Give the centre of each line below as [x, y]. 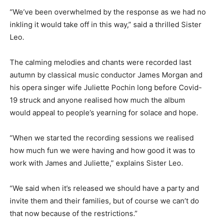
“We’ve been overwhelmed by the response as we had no [108, 12]
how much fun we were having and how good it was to [102, 151]
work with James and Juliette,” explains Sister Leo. [96, 163]
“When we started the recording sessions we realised [102, 138]
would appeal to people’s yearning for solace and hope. [104, 113]
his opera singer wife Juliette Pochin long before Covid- [106, 88]
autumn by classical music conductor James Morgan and [106, 75]
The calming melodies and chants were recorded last [101, 62]
